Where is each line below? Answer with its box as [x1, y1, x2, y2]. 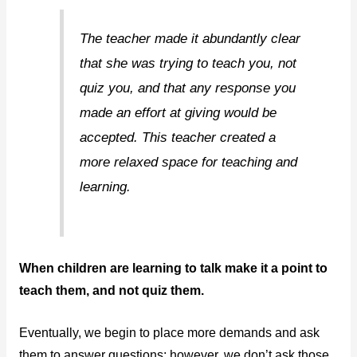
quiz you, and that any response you [80, 80, 296, 96]
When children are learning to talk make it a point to [18, 261, 328, 275]
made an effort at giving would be [80, 104, 277, 120]
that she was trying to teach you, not [80, 55, 297, 71]
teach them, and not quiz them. [18, 283, 204, 297]
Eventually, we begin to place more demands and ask [18, 325, 320, 339]
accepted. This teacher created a [80, 129, 277, 145]
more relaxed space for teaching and [80, 154, 298, 170]
